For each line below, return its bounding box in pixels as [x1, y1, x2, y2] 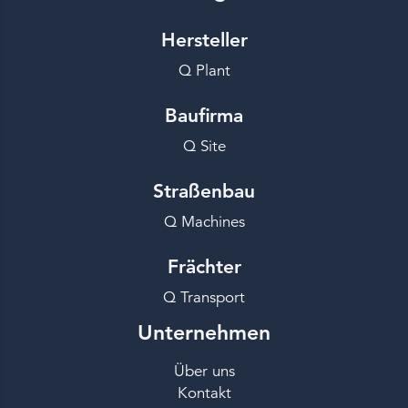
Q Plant [178, 61, 230, 81]
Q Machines [163, 212, 245, 232]
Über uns [173, 362, 235, 382]
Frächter [167, 255, 241, 279]
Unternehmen [138, 320, 270, 346]
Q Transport [163, 288, 245, 308]
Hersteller [160, 28, 248, 52]
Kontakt [177, 383, 231, 403]
